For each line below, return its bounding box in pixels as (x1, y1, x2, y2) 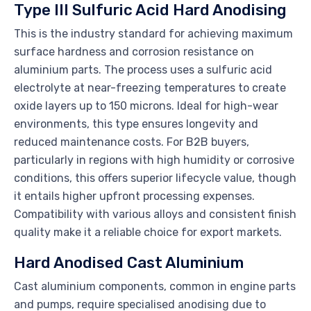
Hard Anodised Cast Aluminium (14, 253, 244, 273)
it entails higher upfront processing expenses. (14, 190, 255, 203)
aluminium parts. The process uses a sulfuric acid (14, 63, 272, 77)
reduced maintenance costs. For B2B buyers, (14, 135, 249, 149)
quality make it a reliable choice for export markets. (14, 226, 282, 239)
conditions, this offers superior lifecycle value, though (14, 171, 296, 185)
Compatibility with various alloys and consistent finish (14, 208, 296, 221)
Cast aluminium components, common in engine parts (14, 280, 296, 294)
